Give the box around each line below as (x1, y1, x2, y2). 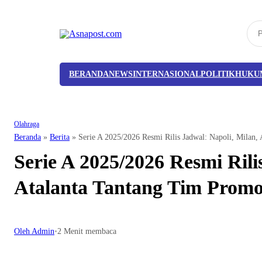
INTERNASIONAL (133, 70, 201, 79)
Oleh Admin (14, 226, 54, 236)
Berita (50, 133, 70, 142)
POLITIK (201, 70, 235, 79)
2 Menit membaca (57, 226, 116, 236)
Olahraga (14, 120, 39, 129)
